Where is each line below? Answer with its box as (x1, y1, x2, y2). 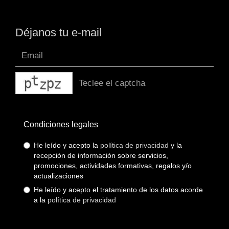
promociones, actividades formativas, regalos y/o (34, 162, 192, 170)
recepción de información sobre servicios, (34, 151, 168, 160)
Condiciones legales (24, 120, 98, 129)
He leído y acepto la (34, 141, 100, 150)
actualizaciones (34, 172, 83, 180)
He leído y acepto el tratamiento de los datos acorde (34, 186, 203, 194)
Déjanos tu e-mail (15, 26, 102, 39)
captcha (72, 73, 103, 82)
